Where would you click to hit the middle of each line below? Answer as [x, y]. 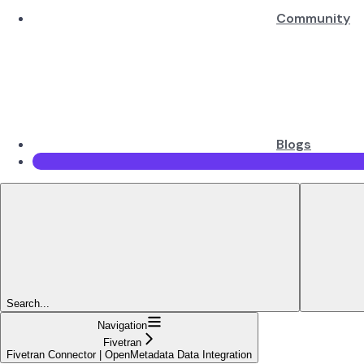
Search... [28, 303]
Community [313, 18]
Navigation [122, 325]
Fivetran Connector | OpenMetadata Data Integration [129, 354]
